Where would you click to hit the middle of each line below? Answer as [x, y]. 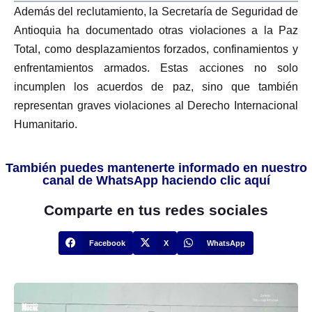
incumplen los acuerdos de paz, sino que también [156, 86]
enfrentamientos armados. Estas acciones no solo [156, 68]
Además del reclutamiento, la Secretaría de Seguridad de [156, 11]
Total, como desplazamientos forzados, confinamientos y [156, 49]
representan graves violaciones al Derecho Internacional [156, 105]
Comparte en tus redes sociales [156, 210]
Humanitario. [46, 124]
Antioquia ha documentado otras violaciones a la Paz [156, 30]
